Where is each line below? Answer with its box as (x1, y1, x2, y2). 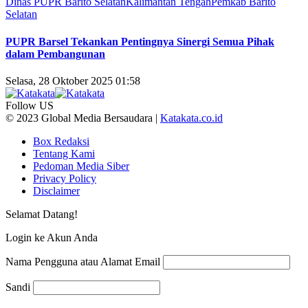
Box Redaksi (33, 135, 89, 147)
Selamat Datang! (5, 208, 78, 220)
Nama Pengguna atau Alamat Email (5, 255, 160, 267)
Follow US (5, 99, 54, 111)
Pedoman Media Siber (33, 159, 129, 172)
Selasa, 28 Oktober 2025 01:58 (5, 74, 140, 87)
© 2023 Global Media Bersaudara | (5, 111, 160, 124)
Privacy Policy (33, 172, 96, 184)
